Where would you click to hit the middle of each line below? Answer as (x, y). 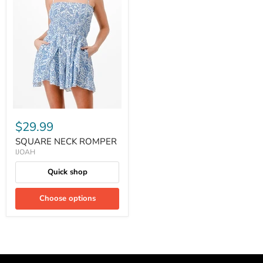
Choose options (67, 198)
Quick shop (67, 172)
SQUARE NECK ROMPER (66, 141)
